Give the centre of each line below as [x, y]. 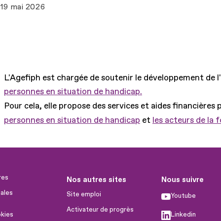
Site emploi [84, 194]
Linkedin [183, 215]
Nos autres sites [97, 180]
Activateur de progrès [100, 209]
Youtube [183, 196]
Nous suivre [183, 180]
